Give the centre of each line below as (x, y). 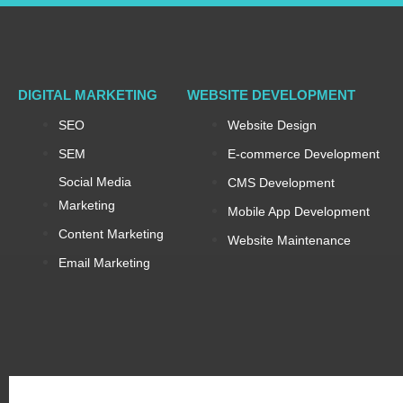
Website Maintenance (290, 241)
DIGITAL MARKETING (88, 95)
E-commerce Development (304, 154)
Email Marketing (104, 263)
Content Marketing (111, 234)
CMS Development (282, 183)
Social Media (95, 182)
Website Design (273, 125)
